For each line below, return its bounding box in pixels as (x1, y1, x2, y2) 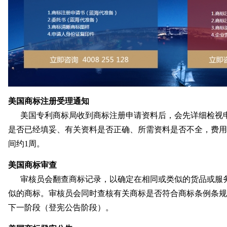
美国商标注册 (8, 97, 57, 105)
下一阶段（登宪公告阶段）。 (8, 203, 113, 212)
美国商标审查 (8, 161, 57, 169)
